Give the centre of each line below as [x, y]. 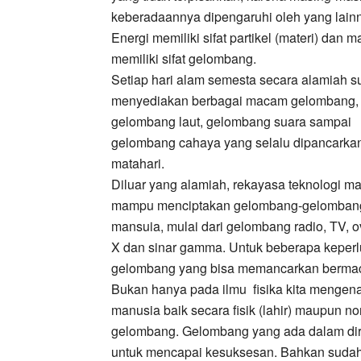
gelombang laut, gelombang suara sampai [231, 121]
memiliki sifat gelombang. [184, 58]
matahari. [138, 163]
